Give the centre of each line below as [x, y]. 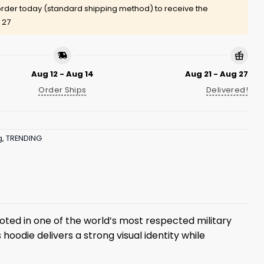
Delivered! [227, 90]
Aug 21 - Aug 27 [217, 74]
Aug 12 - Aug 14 [62, 74]
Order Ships [62, 90]
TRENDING [24, 138]
